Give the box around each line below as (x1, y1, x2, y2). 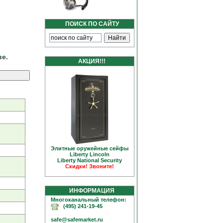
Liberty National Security (57, 157, 122, 163)
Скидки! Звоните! (65, 163, 114, 169)
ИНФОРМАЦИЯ (65, 187, 114, 194)
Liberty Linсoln (70, 151, 110, 157)
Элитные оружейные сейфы (51, 145, 128, 151)
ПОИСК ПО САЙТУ (60, 20, 119, 27)
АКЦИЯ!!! (74, 58, 106, 65)
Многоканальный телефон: (46, 197, 126, 203)
